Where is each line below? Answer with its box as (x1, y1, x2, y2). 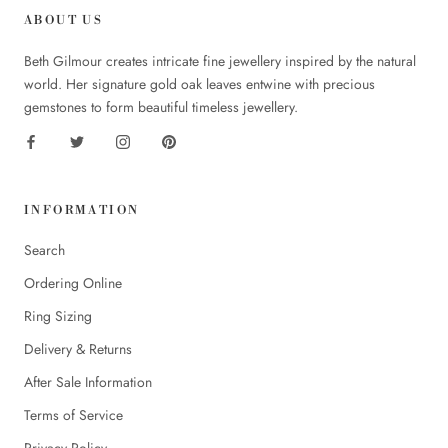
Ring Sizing (24, 305, 92, 326)
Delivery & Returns (24, 338, 132, 359)
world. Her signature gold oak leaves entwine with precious (24, 73, 375, 94)
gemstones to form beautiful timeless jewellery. (24, 96, 298, 117)
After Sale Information (24, 371, 152, 392)
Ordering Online (24, 272, 122, 293)
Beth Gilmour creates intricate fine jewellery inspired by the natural (24, 50, 416, 71)
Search (24, 239, 65, 260)
